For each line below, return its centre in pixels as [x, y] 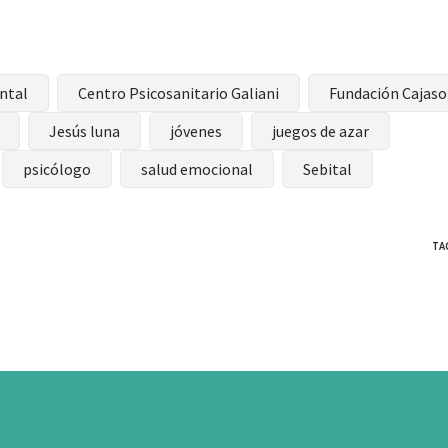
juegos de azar [320, 131]
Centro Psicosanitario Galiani [178, 93]
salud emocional [197, 169]
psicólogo [57, 169]
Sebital [327, 169]
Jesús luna [84, 131]
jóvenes [196, 131]
